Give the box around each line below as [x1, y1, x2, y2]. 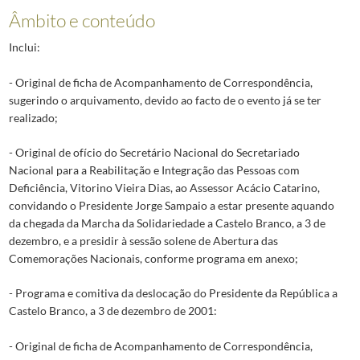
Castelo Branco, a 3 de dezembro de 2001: [8, 304, 217, 318]
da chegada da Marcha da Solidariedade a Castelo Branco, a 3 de [8, 215, 325, 230]
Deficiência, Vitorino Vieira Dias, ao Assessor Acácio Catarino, [8, 180, 320, 194]
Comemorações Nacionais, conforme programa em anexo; [8, 251, 298, 265]
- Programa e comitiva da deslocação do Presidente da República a [8, 286, 337, 301]
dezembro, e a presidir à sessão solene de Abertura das [8, 233, 278, 247]
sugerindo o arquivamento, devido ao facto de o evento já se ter [8, 92, 321, 107]
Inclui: [8, 40, 40, 55]
